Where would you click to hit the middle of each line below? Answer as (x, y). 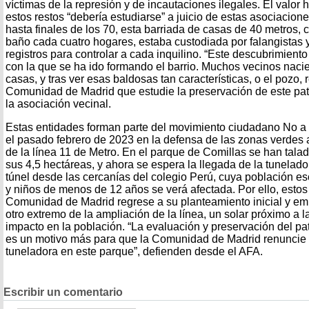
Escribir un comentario (63, 292)
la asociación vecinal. (58, 103)
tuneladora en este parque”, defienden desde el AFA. (134, 251)
